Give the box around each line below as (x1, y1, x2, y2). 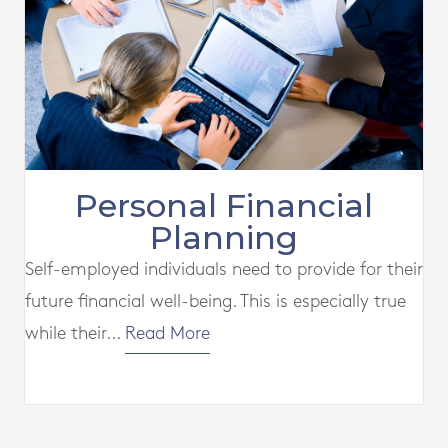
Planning (150, 218, 298, 258)
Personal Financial (75, 186, 373, 226)
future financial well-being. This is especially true (25, 293, 406, 311)
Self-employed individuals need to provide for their (25, 261, 423, 279)
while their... (25, 325, 125, 343)
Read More (125, 325, 210, 343)
